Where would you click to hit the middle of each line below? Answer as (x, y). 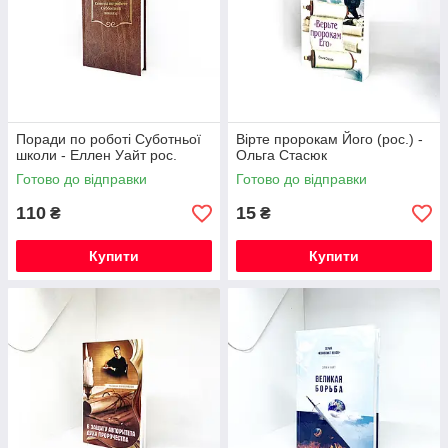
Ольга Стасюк (281, 155)
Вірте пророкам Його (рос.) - (329, 139)
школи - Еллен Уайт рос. (96, 155)
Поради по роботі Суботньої (108, 139)
